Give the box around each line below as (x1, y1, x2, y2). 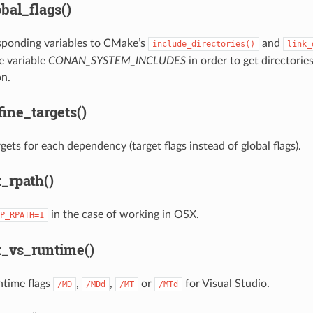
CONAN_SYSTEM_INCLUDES (48, 54, 186, 66)
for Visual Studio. (182, 277, 270, 289)
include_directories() (152, 38, 255, 49)
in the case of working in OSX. (48, 208, 199, 220)
